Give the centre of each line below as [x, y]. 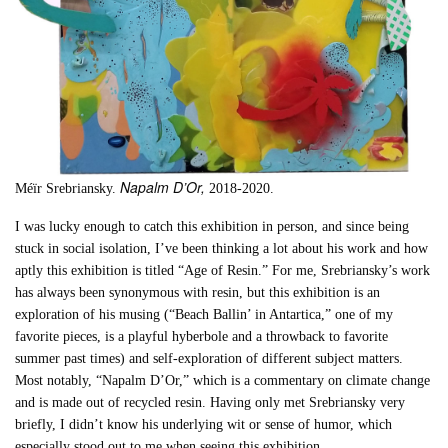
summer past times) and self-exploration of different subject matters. [209, 359]
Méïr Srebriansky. [68, 189]
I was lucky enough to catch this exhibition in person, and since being [212, 227]
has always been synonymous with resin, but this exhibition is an [198, 293]
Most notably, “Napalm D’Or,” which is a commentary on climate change [223, 381]
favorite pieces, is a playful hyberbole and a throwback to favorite [202, 337]
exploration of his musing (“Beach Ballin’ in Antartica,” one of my [204, 315]
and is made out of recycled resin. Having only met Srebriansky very [210, 403]
